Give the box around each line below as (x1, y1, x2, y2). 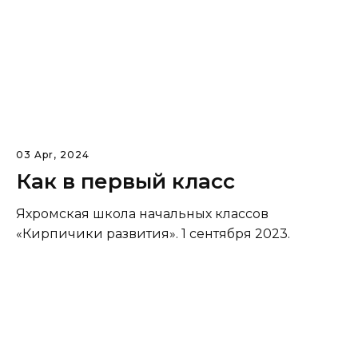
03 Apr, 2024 (16, 149, 89, 161)
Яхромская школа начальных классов (16, 206, 268, 221)
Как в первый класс (16, 169, 235, 194)
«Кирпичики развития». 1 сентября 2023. (16, 226, 290, 241)
